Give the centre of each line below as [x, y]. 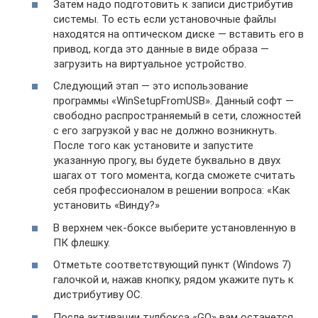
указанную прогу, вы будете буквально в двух [167, 161]
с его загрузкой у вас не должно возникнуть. [165, 131]
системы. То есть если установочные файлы [165, 19]
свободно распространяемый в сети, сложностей [177, 116]
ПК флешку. [82, 242]
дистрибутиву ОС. [98, 295]
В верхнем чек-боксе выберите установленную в [175, 227]
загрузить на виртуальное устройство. [150, 64]
